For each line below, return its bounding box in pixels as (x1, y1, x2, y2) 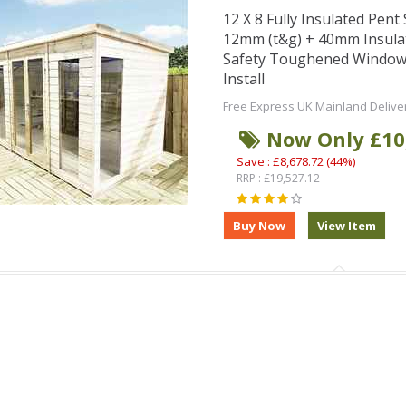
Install (222, 69, 265, 89)
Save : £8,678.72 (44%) (236, 153, 355, 169)
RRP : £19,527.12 (236, 170, 320, 186)
